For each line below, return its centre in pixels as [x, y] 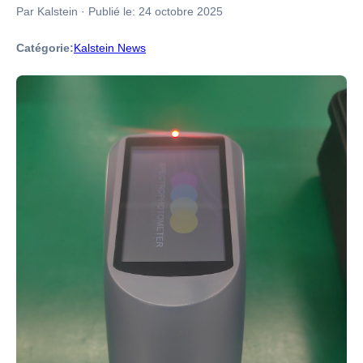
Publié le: [113, 11]
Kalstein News [110, 48]
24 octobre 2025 [181, 11]
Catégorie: [45, 48]
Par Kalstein [47, 11]
